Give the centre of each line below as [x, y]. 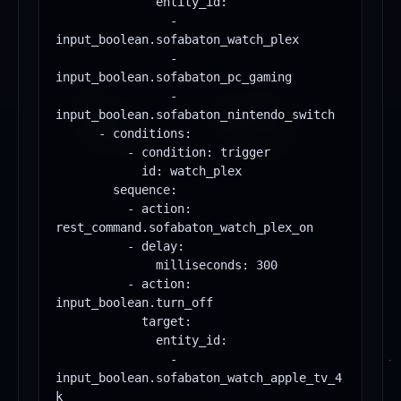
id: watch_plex [98, 171]
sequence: [84, 190]
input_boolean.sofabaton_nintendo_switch [195, 115]
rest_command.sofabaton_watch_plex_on [184, 228]
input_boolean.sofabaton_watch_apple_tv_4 [199, 378]
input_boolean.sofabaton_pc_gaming [174, 77]
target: [98, 322]
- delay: [91, 247]
